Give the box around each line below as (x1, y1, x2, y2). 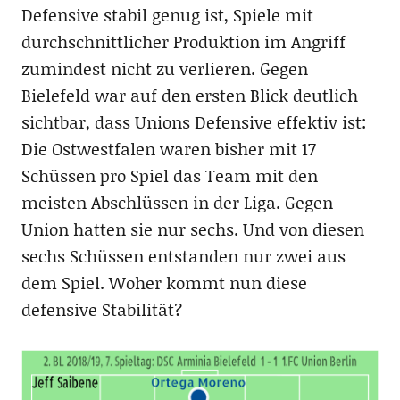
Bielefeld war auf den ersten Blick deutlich (21, 83, 358, 107)
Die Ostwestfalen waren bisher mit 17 (21, 137, 316, 161)
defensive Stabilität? (21, 297, 182, 321)
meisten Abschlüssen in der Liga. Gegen (21, 190, 333, 214)
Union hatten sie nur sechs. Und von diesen (21, 217, 364, 241)
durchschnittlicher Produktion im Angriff (21, 29, 346, 54)
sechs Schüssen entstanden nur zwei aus (21, 244, 346, 268)
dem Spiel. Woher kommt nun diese (21, 271, 307, 295)
